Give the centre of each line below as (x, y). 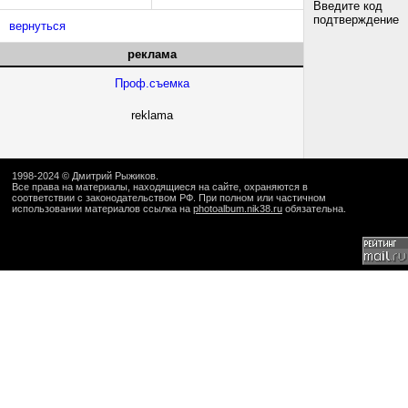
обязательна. (314, 209)
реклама (152, 54)
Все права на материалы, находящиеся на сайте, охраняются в (160, 187)
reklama (152, 115)
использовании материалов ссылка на (102, 209)
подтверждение (356, 20)
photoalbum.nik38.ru (238, 209)
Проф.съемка (152, 83)
